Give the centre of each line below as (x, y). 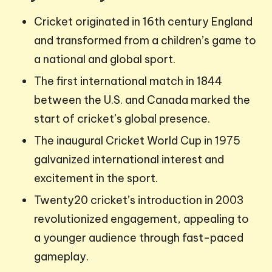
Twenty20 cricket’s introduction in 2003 (139, 200)
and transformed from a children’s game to (145, 40)
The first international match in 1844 (128, 81)
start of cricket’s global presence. (122, 119)
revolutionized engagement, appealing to (141, 219)
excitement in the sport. (96, 178)
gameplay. (61, 257)
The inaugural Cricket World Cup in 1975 (137, 141)
